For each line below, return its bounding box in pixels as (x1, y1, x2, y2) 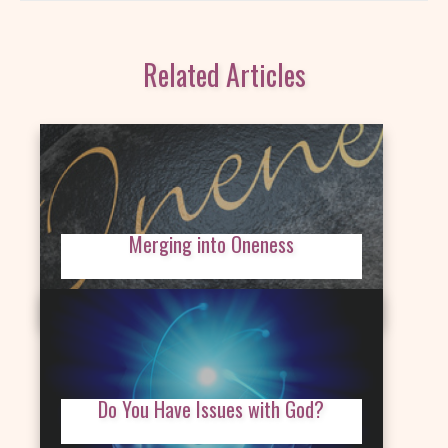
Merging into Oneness (128, 228, 294, 259)
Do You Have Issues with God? (98, 393, 325, 424)
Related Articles (142, 53, 306, 95)
